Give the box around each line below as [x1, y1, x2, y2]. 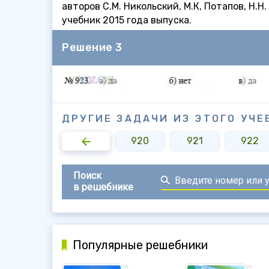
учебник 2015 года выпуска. [62, 14, 192, 26]
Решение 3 [62, 41, 122, 54]
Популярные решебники [73, 238, 208, 252]
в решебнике [73, 181, 133, 193]
